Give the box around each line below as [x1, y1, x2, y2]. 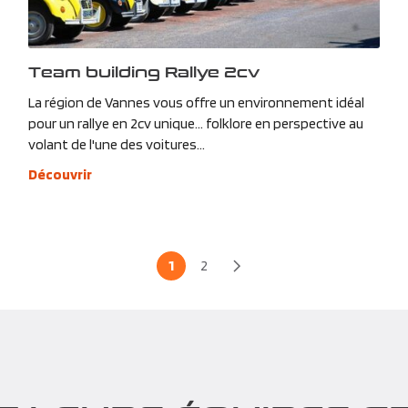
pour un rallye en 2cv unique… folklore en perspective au [27, 114, 363, 132]
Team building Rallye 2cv [27, 60, 260, 82]
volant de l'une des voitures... [27, 135, 205, 153]
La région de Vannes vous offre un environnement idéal [27, 93, 364, 111]
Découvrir [27, 165, 92, 183]
